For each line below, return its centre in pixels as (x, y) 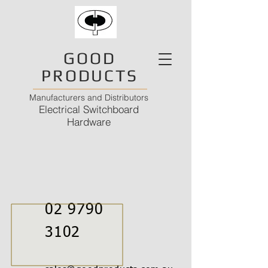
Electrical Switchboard (89, 109)
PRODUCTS (90, 75)
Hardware (89, 122)
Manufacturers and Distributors (89, 98)
